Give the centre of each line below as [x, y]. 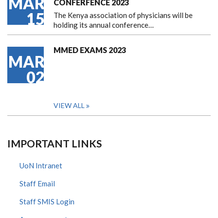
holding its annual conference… [104, 25]
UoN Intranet [41, 165]
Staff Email [37, 183]
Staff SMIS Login [47, 201]
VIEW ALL [69, 105]
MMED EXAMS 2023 [90, 50]
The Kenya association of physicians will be [123, 15]
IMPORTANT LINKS [54, 143]
